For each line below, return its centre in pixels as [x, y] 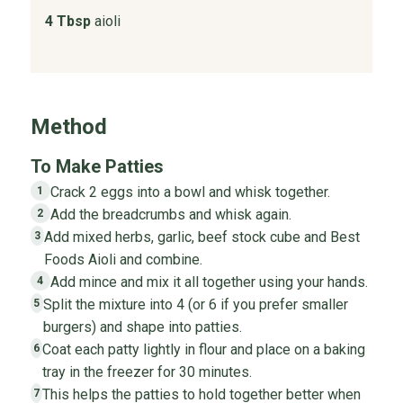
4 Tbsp [67, 22]
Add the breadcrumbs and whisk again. [170, 215]
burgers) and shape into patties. [142, 327]
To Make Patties [97, 167]
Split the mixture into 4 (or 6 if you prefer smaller [195, 305]
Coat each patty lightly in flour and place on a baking [204, 350]
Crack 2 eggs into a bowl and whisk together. [190, 193]
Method [68, 127]
